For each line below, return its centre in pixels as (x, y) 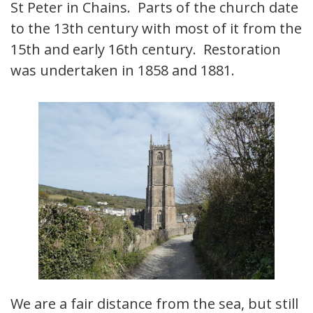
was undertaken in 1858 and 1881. (123, 71)
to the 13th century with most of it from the (156, 29)
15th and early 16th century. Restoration (146, 50)
